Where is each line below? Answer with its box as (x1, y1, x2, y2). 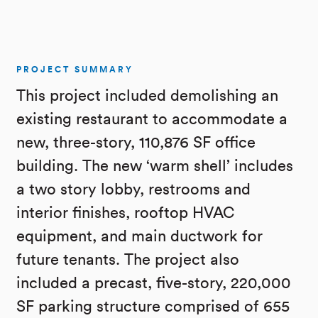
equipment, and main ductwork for (16, 226, 263, 246)
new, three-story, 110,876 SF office (16, 133, 256, 152)
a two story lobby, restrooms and (16, 180, 251, 199)
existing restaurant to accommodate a (16, 109, 287, 128)
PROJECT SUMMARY (16, 63, 133, 77)
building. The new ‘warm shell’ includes (16, 156, 293, 175)
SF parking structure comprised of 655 (16, 297, 290, 316)
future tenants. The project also (16, 250, 239, 269)
